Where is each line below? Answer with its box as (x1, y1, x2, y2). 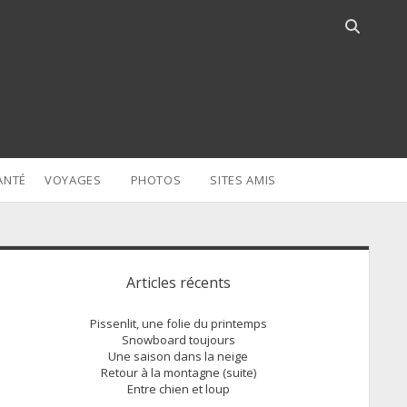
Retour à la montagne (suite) (100, 364, 256, 381)
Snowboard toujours (121, 332, 235, 348)
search (344, 40, 388, 55)
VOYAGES (44, 172, 102, 188)
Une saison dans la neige (108, 348, 248, 364)
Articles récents (125, 273, 231, 293)
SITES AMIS (210, 172, 276, 188)
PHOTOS (130, 172, 182, 188)
